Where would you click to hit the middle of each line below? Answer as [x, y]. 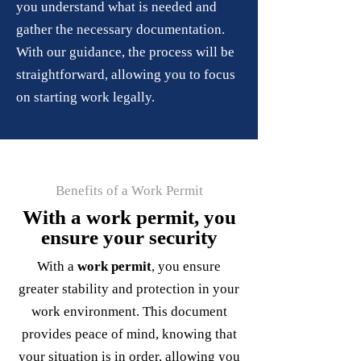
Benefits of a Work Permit [129, 191]
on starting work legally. [85, 97]
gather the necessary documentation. [120, 29]
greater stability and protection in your [129, 289]
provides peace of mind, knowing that [129, 334]
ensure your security [129, 237]
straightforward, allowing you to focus [126, 75]
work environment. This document [129, 311]
